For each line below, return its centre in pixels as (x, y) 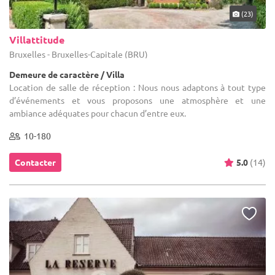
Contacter (35, 162)
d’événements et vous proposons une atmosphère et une (137, 100)
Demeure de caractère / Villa (67, 74)
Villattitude (37, 39)
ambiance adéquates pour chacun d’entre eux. (98, 113)
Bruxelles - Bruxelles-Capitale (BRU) (79, 54)
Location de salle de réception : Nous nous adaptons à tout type (137, 87)
